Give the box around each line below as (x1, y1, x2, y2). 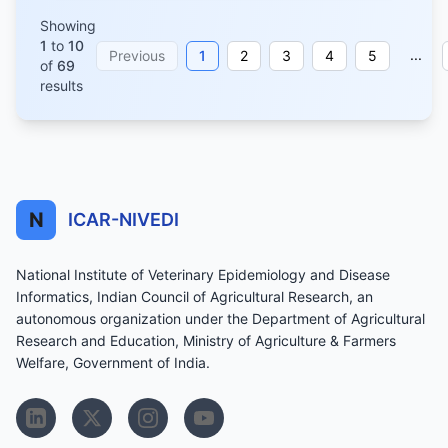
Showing (40, 16, 96, 34)
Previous (109, 46, 165, 64)
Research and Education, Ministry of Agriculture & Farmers (16, 331, 396, 349)
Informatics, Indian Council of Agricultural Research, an (16, 287, 373, 305)
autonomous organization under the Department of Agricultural (16, 309, 425, 327)
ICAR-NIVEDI (68, 208, 179, 230)
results (40, 76, 83, 94)
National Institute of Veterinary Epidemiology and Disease (16, 265, 390, 283)
